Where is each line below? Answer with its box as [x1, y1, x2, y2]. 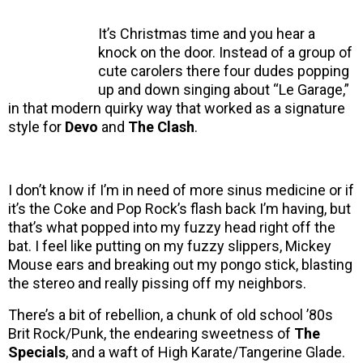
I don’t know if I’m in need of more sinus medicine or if [8, 181, 354, 199]
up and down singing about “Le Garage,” [98, 81, 349, 99]
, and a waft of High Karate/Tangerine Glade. [66, 344, 345, 361]
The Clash [128, 118, 194, 136]
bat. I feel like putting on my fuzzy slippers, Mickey [8, 237, 331, 255]
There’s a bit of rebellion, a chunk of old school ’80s [8, 306, 333, 324]
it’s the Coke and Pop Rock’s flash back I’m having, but [8, 200, 351, 218]
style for [8, 118, 65, 136]
